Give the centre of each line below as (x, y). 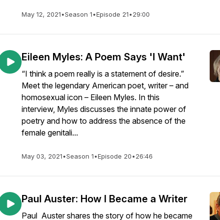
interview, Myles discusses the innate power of (104, 109)
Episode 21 (112, 14)
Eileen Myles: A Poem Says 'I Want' (104, 57)
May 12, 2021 (41, 14)
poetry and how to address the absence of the (104, 121)
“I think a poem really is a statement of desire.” (103, 74)
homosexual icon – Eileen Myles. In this (91, 97)
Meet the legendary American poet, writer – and (105, 85)
